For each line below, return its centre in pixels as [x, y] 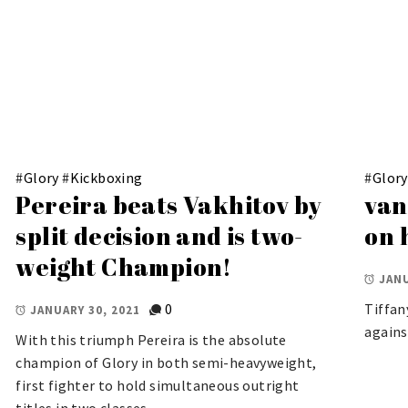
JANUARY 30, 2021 [86, 310]
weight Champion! [124, 266]
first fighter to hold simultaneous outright [158, 386]
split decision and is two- [159, 235]
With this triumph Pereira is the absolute [151, 340]
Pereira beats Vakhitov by [169, 204]
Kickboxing [106, 177]
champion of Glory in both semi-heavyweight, [166, 363]
